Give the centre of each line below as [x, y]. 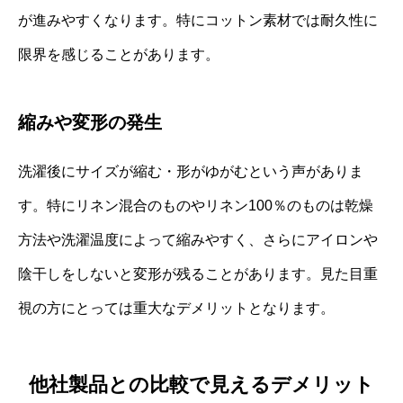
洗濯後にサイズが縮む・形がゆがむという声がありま [191, 172]
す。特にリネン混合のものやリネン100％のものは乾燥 [196, 206]
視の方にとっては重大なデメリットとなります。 [176, 309]
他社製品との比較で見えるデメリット [201, 384]
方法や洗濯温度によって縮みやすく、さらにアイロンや [198, 240]
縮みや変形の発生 [90, 123]
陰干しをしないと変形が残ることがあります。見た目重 [198, 274]
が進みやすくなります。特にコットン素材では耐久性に [198, 21]
